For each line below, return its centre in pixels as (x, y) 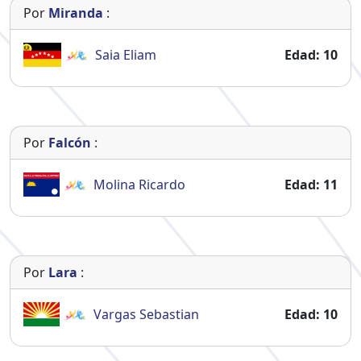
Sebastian (169, 314)
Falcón (70, 142)
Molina (116, 184)
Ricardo (162, 184)
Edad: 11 (311, 184)
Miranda (76, 12)
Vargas (116, 314)
